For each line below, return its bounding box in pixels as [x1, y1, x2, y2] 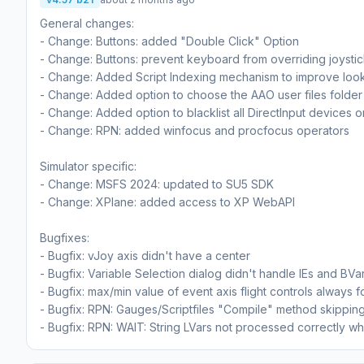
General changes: [40, 15, 134, 30]
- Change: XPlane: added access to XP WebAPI [40, 194, 295, 209]
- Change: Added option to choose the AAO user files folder [40, 87, 362, 102]
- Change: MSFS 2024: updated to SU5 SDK [40, 176, 274, 191]
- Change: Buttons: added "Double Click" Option [40, 33, 299, 48]
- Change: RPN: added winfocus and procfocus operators [40, 123, 349, 137]
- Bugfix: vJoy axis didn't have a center [40, 248, 250, 262]
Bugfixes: [40, 230, 89, 245]
